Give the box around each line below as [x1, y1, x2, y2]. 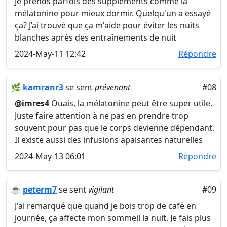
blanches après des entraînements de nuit [15, 32, 176, 43]
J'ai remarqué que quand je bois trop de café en [15, 200, 196, 211]
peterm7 [23, 184, 57, 195]
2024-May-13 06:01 [15, 150, 86, 162]
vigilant [88, 184, 114, 195]
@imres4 [15, 98, 49, 109]
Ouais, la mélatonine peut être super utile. [49, 98, 212, 109]
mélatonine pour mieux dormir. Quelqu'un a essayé [15, 8, 211, 19]
